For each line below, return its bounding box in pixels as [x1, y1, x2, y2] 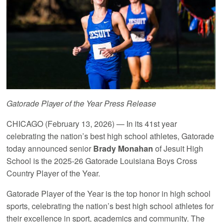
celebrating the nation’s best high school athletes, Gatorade [6, 130, 215, 142]
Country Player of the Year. [6, 167, 101, 179]
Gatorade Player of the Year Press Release [6, 98, 157, 110]
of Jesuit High [153, 143, 204, 155]
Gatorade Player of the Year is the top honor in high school [6, 188, 211, 200]
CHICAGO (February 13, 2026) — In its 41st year [6, 118, 177, 130]
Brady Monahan [93, 143, 154, 155]
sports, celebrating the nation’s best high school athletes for [6, 200, 214, 212]
